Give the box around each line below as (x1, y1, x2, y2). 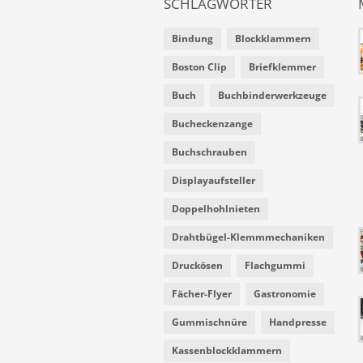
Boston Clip (172, 59, 227, 74)
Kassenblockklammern (172, 343, 282, 357)
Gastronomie (254, 286, 316, 301)
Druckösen (172, 258, 223, 272)
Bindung (172, 31, 213, 45)
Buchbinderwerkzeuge (218, 88, 327, 102)
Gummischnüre (172, 314, 247, 329)
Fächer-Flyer (172, 286, 232, 301)
